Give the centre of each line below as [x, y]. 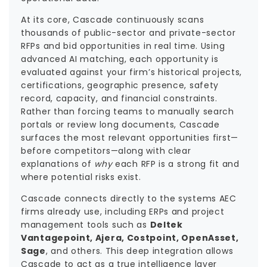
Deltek [166, 225]
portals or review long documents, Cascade [120, 125]
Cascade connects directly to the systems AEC [129, 198]
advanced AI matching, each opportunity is [120, 59]
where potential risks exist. [81, 177]
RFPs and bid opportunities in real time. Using [123, 46]
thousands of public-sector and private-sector [128, 33]
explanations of [58, 164]
